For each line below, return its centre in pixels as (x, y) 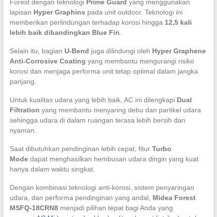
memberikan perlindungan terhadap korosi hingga (87, 23)
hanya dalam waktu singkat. (52, 169)
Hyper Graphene (179, 51)
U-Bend (77, 51)
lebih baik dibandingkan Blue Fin (64, 33)
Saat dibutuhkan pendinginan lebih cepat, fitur (81, 149)
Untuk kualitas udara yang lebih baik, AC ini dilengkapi (93, 100)
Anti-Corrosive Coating (47, 61)
